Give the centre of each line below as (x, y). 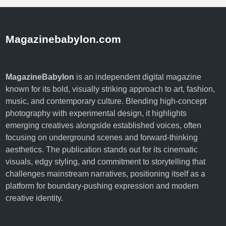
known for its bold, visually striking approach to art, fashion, (110, 89)
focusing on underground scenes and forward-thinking (102, 137)
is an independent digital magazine (138, 77)
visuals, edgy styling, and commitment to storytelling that (106, 162)
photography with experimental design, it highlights (96, 113)
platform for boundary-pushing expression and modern (102, 186)
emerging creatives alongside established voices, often (104, 125)
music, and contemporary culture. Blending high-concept (106, 101)
